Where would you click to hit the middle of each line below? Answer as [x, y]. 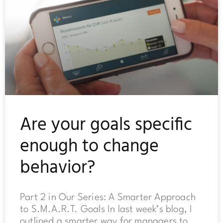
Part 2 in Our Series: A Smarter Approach [108, 198]
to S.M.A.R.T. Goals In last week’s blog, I [106, 210]
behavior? [57, 168]
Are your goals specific [106, 126]
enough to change [89, 147]
